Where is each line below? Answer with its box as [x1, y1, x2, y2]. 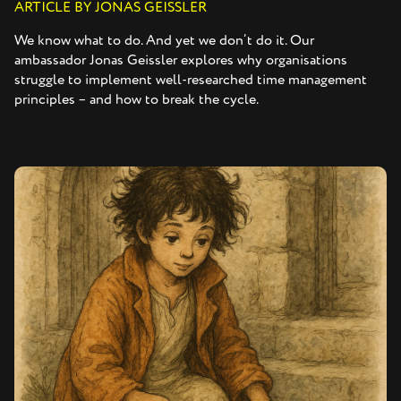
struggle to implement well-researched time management [14, 70, 367, 89]
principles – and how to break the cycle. [14, 90, 259, 108]
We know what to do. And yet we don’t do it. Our [14, 30, 314, 49]
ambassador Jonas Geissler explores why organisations [14, 50, 347, 69]
